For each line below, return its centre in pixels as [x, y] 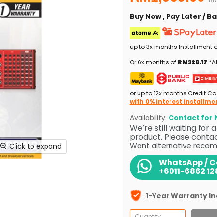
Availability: [149, 118]
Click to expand [35, 147]
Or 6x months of [154, 62]
